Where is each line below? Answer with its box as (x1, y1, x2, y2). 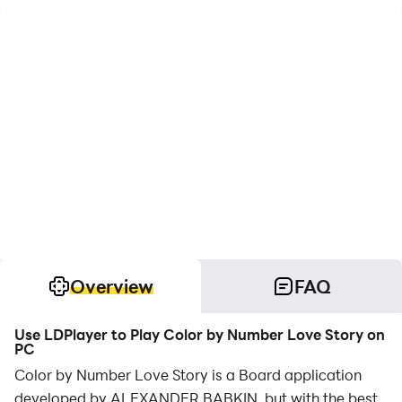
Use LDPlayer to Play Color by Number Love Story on (14, 325, 385, 344)
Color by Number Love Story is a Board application (14, 365, 362, 384)
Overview (69, 275, 153, 298)
